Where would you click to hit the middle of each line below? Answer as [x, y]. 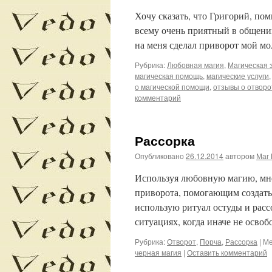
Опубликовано [159, 156]
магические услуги [238, 76]
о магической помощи [172, 87]
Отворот [182, 241]
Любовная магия [195, 65]
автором [240, 156]
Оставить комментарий [227, 252]
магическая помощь [169, 76]
